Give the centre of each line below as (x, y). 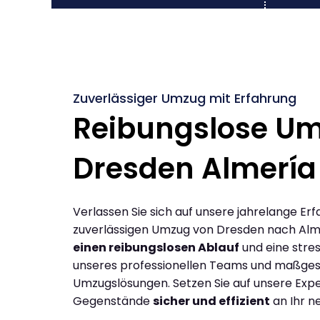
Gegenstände (113, 301)
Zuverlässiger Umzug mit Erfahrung (185, 98)
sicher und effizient (211, 301)
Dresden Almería (195, 168)
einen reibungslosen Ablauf (156, 247)
